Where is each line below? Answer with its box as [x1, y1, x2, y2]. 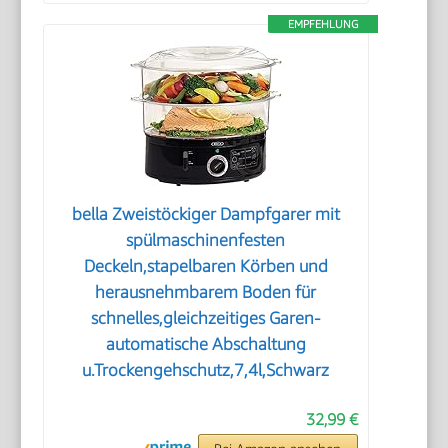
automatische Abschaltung [105, 333, 306, 354]
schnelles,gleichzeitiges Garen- [91, 307, 321, 328]
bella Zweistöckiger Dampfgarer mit [71, 203, 340, 224]
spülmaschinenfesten [126, 229, 286, 250]
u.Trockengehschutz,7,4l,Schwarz [82, 359, 330, 380]
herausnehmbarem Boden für [95, 281, 317, 302]
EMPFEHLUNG [287, 16, 358, 30]
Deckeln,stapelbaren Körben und [83, 255, 328, 276]
